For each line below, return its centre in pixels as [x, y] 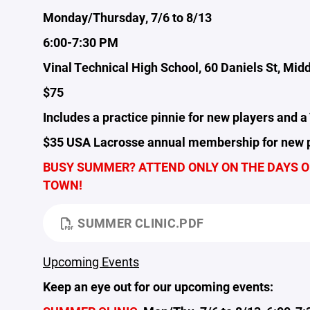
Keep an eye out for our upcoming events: [158, 286]
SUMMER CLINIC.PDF [141, 223]
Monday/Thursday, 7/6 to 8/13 [127, 17]
